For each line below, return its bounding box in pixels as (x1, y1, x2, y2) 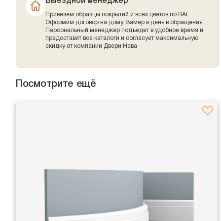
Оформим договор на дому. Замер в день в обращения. (45, 20, 204, 26)
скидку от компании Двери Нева (45, 43, 137, 49)
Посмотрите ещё (16, 80, 96, 89)
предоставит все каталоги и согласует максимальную (45, 36, 198, 41)
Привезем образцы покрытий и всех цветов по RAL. (45, 12, 191, 18)
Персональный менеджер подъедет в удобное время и (45, 28, 203, 34)
